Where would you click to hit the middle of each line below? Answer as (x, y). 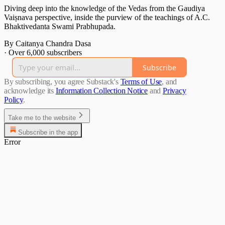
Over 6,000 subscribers (45, 53)
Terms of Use (141, 82)
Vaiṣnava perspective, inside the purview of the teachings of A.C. (107, 18)
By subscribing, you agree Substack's (61, 82)
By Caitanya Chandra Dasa (47, 44)
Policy (14, 100)
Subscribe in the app (48, 133)
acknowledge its (29, 91)
